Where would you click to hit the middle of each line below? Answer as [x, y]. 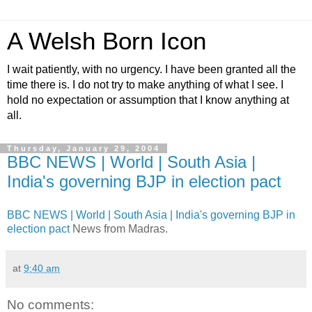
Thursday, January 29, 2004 [84, 148]
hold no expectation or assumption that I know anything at [148, 100]
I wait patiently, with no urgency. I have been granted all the [151, 69]
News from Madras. [119, 228]
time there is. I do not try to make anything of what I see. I [145, 85]
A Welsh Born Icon [107, 41]
